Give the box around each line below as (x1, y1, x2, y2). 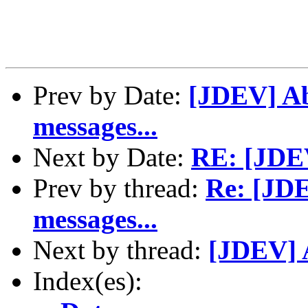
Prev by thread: (33, 173, 206, 203)
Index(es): (33, 265, 142, 296)
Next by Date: (33, 142, 191, 172)
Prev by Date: (33, 80, 188, 110)
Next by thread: (33, 234, 208, 265)
